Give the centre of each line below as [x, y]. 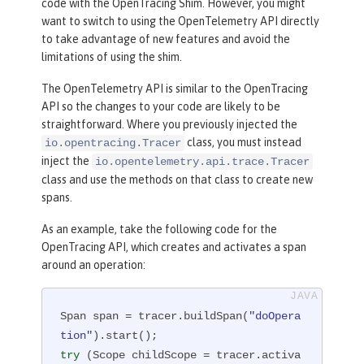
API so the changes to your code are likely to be [161, 107]
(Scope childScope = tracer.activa [191, 355]
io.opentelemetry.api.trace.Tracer [202, 162]
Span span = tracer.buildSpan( [155, 316]
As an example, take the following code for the [159, 230]
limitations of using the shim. [112, 57]
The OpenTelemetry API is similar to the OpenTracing [175, 89]
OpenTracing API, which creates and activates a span [174, 247]
